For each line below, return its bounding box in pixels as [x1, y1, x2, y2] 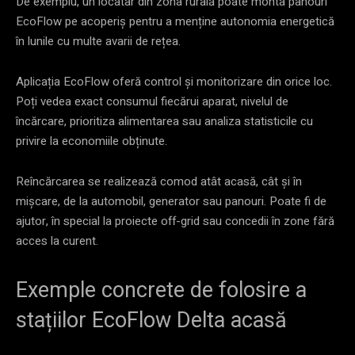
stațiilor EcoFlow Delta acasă [16, 307, 287, 333]
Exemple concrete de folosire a [16, 277, 307, 303]
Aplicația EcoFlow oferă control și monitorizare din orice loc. [16, 72, 332, 90]
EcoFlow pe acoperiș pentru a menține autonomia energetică [16, 12, 334, 30]
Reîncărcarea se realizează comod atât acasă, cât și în [16, 172, 302, 190]
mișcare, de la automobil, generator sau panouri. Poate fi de [16, 192, 326, 210]
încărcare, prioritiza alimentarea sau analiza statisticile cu [16, 112, 313, 130]
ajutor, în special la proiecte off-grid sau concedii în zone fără [16, 212, 334, 230]
